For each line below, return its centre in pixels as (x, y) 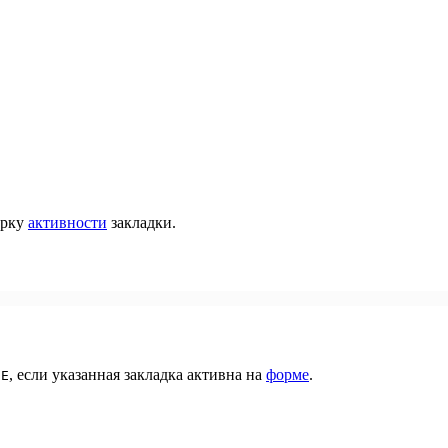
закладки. (141, 222)
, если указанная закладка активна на (137, 374)
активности (67, 222)
